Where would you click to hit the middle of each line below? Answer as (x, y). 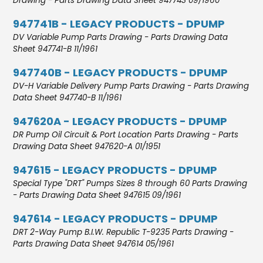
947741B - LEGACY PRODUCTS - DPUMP (119, 23)
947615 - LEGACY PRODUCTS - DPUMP (115, 170)
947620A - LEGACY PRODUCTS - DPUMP (120, 121)
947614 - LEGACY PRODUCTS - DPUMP (116, 218)
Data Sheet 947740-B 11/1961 (68, 97)
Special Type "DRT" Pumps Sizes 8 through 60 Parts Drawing (130, 183)
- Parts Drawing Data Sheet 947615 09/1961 (97, 195)
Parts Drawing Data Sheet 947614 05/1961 (94, 244)
